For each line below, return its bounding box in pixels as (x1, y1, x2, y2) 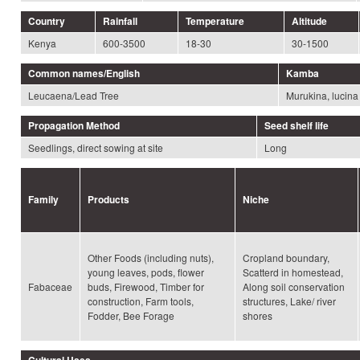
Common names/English (28, 66, 140, 80)
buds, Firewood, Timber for (88, 279, 204, 293)
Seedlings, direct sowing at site (28, 140, 163, 154)
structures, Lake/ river (243, 293, 336, 308)
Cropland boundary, (243, 250, 329, 264)
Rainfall (103, 14, 137, 28)
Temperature (186, 14, 244, 28)
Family (28, 192, 59, 207)
